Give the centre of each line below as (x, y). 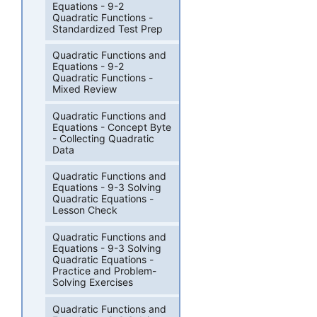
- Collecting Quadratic (104, 138)
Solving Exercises (93, 282)
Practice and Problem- (105, 271)
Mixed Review (85, 89)
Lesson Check (85, 210)
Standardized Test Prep (108, 28)
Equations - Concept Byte (112, 127)
